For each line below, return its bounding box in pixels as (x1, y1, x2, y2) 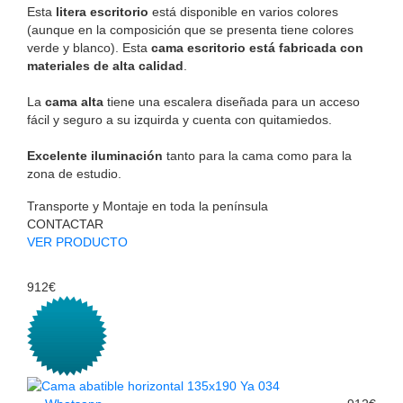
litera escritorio (56, 4, 148, 19)
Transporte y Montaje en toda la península (27, 198, 268, 213)
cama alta (45, 94, 103, 109)
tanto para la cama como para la (163, 148, 352, 163)
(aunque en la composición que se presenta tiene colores (27, 22, 354, 37)
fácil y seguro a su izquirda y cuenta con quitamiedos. (27, 112, 332, 127)
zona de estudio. (27, 166, 121, 181)
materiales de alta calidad (27, 58, 184, 73)
